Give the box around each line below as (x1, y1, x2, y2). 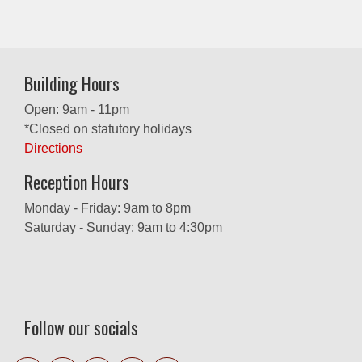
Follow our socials (24, 314, 138, 341)
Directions (24, 141, 82, 156)
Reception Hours (24, 169, 129, 196)
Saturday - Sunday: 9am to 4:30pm (24, 221, 222, 235)
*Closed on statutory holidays (24, 122, 192, 137)
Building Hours (24, 70, 120, 97)
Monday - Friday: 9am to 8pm (24, 201, 191, 216)
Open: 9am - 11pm (24, 103, 129, 117)
